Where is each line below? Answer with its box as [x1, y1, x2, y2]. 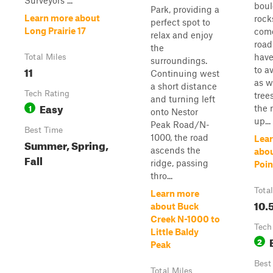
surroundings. [151, 55, 207, 66]
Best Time [24, 125, 63, 135]
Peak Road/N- [151, 119, 210, 130]
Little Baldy [151, 226, 199, 237]
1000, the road [151, 132, 208, 143]
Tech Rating [24, 88, 69, 98]
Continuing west [151, 68, 219, 79]
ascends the [151, 144, 200, 155]
